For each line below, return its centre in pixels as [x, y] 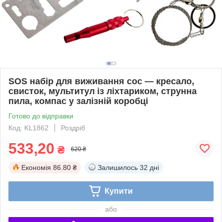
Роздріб [73, 128]
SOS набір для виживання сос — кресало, [101, 81]
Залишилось [118, 167]
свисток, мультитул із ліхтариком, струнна [103, 91]
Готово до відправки [41, 116]
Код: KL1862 [28, 128]
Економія [36, 167]
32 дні [149, 167]
